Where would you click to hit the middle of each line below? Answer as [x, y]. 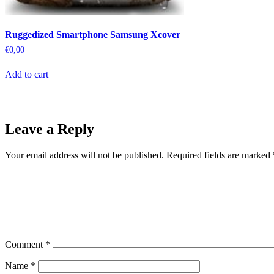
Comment [25, 245]
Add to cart [27, 74]
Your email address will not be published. [84, 155]
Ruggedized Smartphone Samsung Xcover [93, 34]
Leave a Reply [50, 129]
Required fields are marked [220, 155]
